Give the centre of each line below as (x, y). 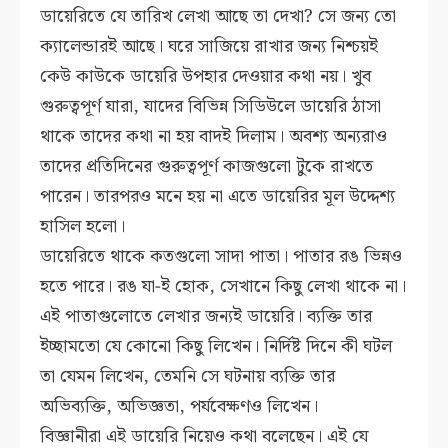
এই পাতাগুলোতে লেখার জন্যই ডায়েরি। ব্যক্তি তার (206, 317)
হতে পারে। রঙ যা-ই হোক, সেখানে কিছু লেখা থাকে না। (223, 287)
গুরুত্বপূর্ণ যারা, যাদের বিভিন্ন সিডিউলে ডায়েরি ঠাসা (211, 107)
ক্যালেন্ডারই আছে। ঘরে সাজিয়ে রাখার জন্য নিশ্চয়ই (209, 47)
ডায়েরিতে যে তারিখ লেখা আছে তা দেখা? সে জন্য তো (218, 17)
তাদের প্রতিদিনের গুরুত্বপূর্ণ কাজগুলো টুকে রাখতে (207, 167)
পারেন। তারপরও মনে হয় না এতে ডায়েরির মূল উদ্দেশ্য (218, 197)
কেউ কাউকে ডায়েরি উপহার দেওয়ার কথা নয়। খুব (206, 77)
